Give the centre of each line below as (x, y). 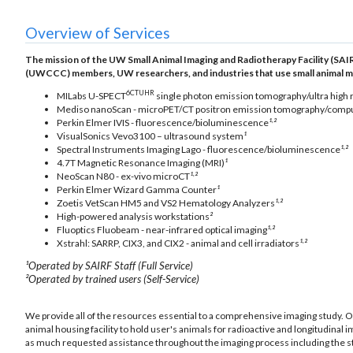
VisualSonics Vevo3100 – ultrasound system (150, 136)
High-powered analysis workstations (133, 216)
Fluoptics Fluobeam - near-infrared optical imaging (162, 229)
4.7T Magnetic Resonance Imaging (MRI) (141, 162)
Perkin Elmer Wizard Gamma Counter (137, 189)
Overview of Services (98, 32)
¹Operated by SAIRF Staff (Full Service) (109, 265)
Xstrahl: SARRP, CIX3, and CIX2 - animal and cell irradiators (178, 243)
